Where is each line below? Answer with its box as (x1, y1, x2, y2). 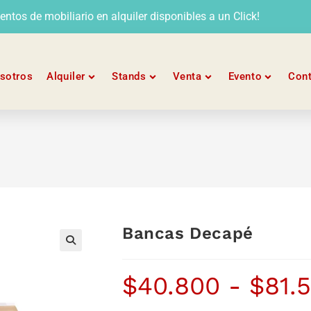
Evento (228, 70, 262, 83)
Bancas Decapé (122, 224, 253, 243)
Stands (111, 70, 146, 83)
